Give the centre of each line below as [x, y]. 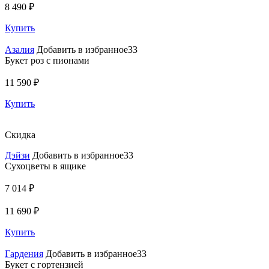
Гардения [24, 253]
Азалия [20, 49]
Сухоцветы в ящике [45, 166]
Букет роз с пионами [47, 60]
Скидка [20, 134]
